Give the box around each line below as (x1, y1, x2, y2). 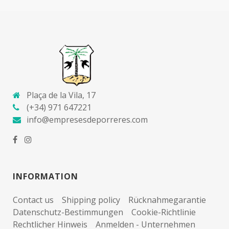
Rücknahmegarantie (128, 194, 206, 205)
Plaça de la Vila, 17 (27, 89, 96, 101)
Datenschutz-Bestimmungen (13, 206, 123, 218)
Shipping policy (62, 194, 120, 205)
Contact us (13, 194, 54, 205)
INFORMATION (13, 170, 78, 182)
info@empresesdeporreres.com (27, 113, 148, 125)
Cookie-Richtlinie (131, 206, 196, 218)
